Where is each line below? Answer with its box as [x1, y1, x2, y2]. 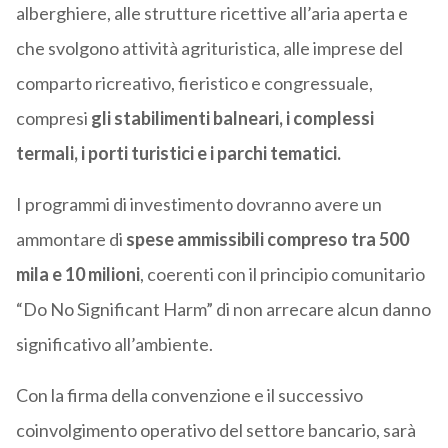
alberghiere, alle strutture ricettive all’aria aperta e [15, 2, 408, 25]
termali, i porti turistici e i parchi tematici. [15, 142, 341, 165]
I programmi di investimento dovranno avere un [15, 193, 382, 216]
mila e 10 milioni [15, 263, 140, 286]
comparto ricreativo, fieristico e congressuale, [15, 72, 373, 95]
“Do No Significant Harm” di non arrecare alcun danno [15, 298, 431, 321]
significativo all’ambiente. [15, 333, 213, 356]
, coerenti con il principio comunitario [139, 263, 425, 286]
